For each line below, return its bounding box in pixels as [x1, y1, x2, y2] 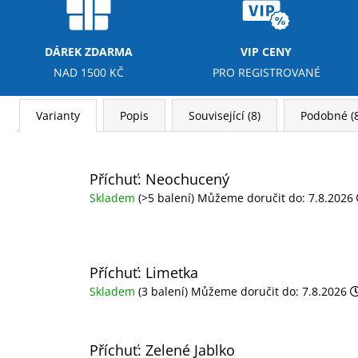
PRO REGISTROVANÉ [212, 64, 320, 80]
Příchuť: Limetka [89, 263, 198, 283]
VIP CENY [241, 43, 292, 59]
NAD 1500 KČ [54, 64, 125, 80]
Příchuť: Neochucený [89, 169, 229, 189]
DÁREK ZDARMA [45, 43, 133, 59]
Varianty [36, 107, 80, 123]
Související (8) [189, 107, 261, 123]
